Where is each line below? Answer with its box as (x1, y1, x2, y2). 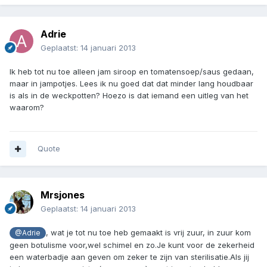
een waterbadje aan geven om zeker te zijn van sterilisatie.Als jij (10, 252, 249, 262)
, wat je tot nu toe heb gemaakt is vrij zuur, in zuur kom (45, 228, 251, 238)
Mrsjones (41, 189, 85, 201)
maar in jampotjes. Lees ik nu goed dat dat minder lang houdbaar (10, 79, 253, 89)
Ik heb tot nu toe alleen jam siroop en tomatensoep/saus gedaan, (10, 67, 254, 77)
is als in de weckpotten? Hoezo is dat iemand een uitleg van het (10, 91, 249, 101)
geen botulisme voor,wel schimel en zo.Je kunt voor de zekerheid (10, 240, 254, 250)
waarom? (10, 103, 44, 113)
